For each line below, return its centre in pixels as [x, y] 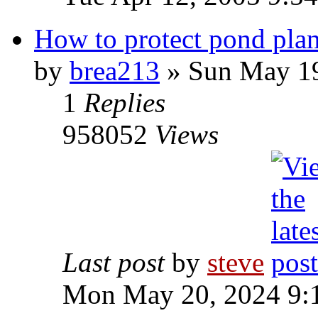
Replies [125, 103]
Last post [117, 262]
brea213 [115, 71]
